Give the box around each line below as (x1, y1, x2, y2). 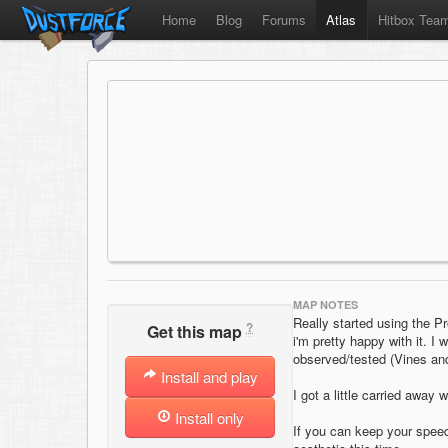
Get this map (147, 320, 246, 344)
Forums (262, 10, 306, 29)
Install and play (156, 366, 258, 388)
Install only (170, 407, 244, 429)
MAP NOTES (293, 297, 358, 312)
